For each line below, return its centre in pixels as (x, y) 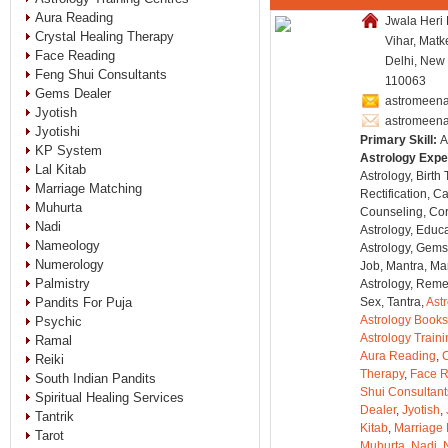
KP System (69, 150)
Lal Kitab (61, 169)
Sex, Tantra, (393, 302)
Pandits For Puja (84, 302)
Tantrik (55, 416)
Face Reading (75, 55)
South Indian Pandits (96, 378)
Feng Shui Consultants (101, 74)
